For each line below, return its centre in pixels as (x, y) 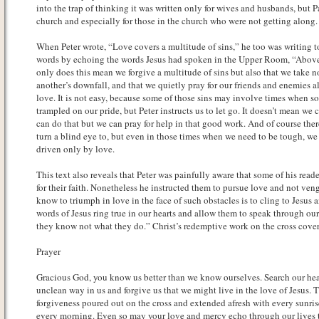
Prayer (48, 251)
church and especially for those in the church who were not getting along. (177, 21)
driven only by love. (75, 149)
